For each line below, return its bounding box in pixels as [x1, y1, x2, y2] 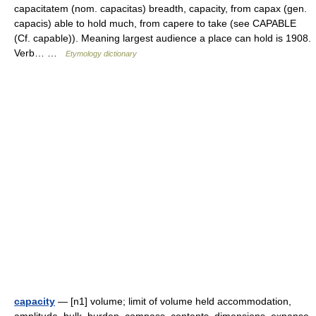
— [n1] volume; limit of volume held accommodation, [55, 296, 291, 307]
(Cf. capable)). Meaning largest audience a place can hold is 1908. [14, 32, 311, 44]
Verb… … [14, 47, 66, 59]
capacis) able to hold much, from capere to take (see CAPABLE [14, 18, 296, 29]
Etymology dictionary [66, 49, 137, 58]
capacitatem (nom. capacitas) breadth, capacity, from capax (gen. [14, 3, 307, 14]
